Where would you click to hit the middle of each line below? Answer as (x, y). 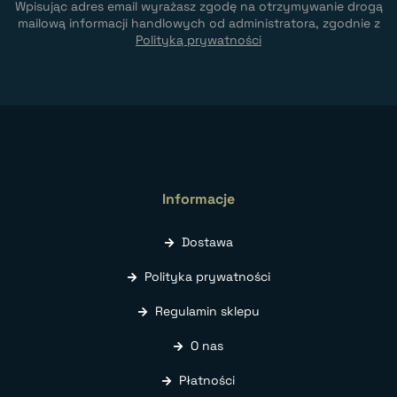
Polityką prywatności (198, 40)
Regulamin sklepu (207, 311)
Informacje (198, 199)
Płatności (207, 381)
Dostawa (207, 242)
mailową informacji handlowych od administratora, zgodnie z (198, 23)
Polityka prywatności (207, 277)
